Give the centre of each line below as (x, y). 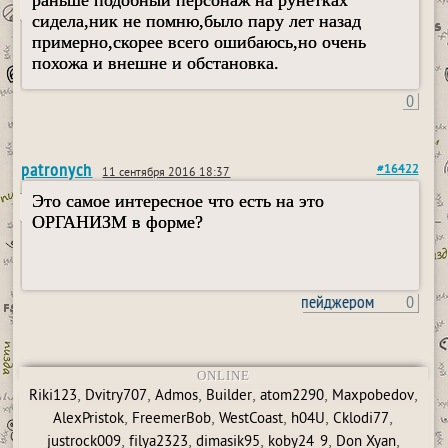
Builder (228, 396)
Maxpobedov (372, 396)
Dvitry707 (115, 396)
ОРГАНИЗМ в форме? (118, 222)
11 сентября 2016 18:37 (166, 173)
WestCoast (251, 419)
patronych (57, 169)
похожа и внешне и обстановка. (156, 63)
